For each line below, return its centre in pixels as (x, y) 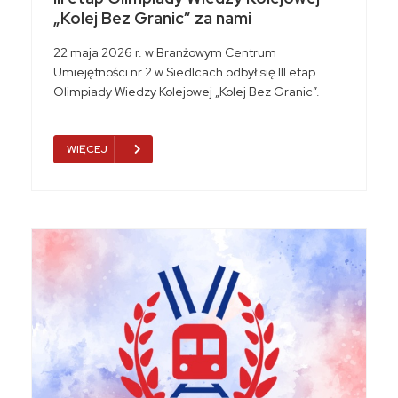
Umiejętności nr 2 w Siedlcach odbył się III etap (184, 72)
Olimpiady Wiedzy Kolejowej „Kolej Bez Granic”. (187, 92)
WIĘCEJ (87, 150)
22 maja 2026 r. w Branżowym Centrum (165, 53)
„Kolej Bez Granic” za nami (152, 19)
